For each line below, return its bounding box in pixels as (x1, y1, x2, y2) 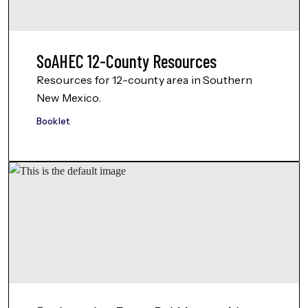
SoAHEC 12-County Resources (36, 50, 217, 71)
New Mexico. (36, 91, 101, 104)
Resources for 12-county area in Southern (36, 73, 253, 87)
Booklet (36, 115, 70, 126)
